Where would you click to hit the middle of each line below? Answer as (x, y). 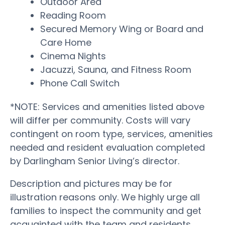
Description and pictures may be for (91, 183)
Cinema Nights (73, 56)
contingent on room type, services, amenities (111, 134)
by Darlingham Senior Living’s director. (95, 161)
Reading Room (73, 15)
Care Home (66, 42)
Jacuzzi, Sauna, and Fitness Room (116, 69)
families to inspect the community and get (106, 210)
